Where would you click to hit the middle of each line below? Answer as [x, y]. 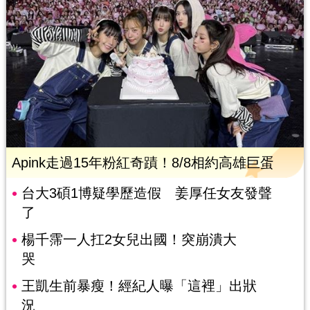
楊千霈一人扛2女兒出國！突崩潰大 [129, 240]
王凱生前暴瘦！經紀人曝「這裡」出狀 [139, 286]
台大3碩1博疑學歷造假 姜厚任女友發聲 [146, 193]
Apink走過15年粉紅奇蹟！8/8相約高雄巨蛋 [143, 163]
